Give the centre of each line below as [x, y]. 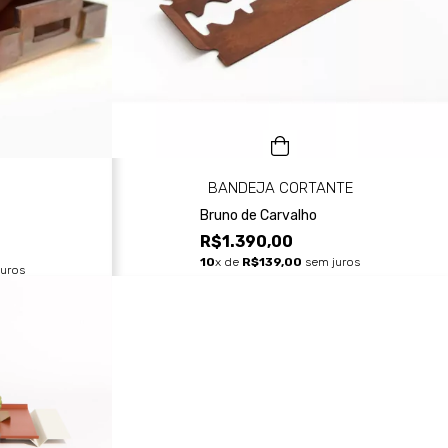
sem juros [331, 262]
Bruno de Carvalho [258, 215]
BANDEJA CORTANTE [280, 187]
